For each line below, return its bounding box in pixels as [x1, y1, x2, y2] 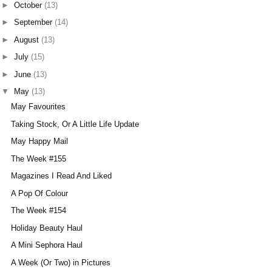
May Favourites [11, 102, 66, 112]
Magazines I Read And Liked [11, 171, 112, 181]
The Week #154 [11, 206, 67, 216]
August [13, 35, 41, 44]
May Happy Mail [11, 137, 69, 146]
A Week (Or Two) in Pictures [11, 257, 111, 267]
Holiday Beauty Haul [11, 223, 83, 233]
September [13, 18, 55, 27]
